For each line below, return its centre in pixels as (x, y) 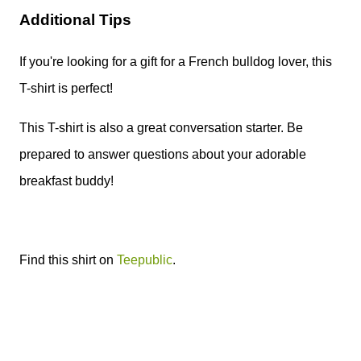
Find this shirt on (68, 259)
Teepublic (145, 259)
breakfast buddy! (66, 180)
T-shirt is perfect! (66, 88)
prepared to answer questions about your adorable (163, 154)
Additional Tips (75, 20)
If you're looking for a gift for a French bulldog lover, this (176, 61)
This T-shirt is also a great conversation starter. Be (161, 127)
